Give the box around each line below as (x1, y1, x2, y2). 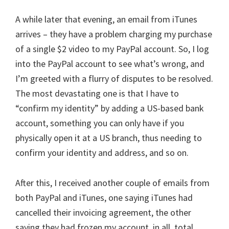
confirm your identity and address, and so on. (15, 147, 189, 158)
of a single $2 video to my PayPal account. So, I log (15, 43, 209, 55)
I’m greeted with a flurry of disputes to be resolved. (15, 73, 213, 84)
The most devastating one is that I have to (15, 87, 179, 99)
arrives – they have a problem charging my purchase (15, 28, 212, 40)
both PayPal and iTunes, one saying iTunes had (15, 192, 193, 203)
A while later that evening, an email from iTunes (15, 13, 197, 25)
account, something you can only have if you (15, 117, 184, 129)
